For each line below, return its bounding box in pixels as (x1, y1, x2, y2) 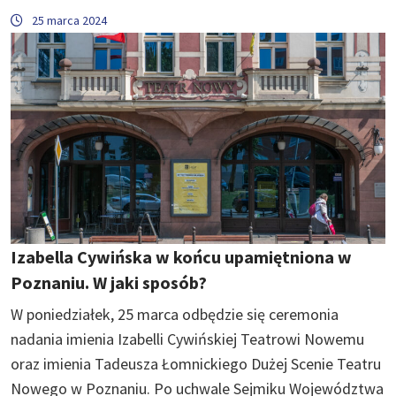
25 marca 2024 (32, 12, 107, 29)
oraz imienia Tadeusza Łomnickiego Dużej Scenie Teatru (11, 353, 381, 374)
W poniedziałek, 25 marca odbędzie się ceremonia (11, 303, 339, 324)
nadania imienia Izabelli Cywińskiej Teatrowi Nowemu (11, 328, 364, 349)
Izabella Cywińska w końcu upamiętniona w (11, 245, 352, 268)
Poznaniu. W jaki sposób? (11, 270, 207, 293)
